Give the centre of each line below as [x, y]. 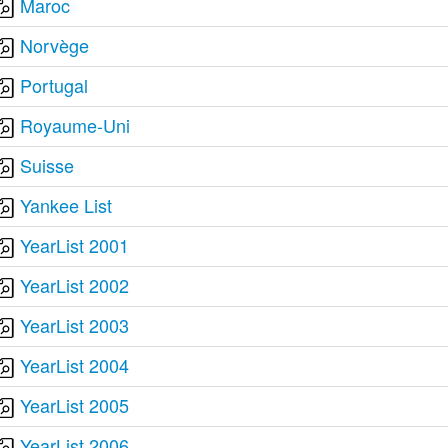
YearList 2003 [75, 325]
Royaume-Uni [75, 125]
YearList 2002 [75, 285]
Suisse [47, 165]
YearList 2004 [75, 365]
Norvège [55, 45]
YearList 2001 [75, 245]
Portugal [54, 85]
